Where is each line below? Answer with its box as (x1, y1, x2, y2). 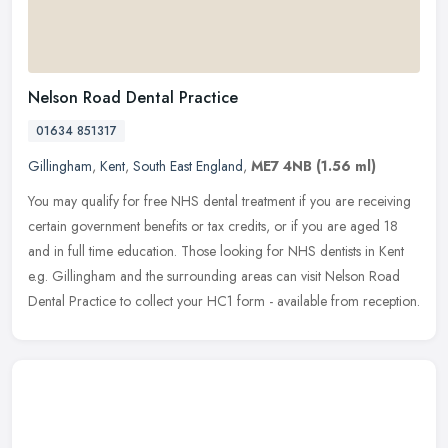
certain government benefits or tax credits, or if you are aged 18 (28, 216, 398, 237)
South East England (133, 156, 243, 177)
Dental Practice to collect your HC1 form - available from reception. (28, 291, 420, 312)
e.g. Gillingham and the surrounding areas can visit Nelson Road (28, 266, 400, 287)
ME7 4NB (251, 156, 312, 177)
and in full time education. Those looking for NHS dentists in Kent (28, 241, 404, 262)
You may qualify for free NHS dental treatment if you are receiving (28, 191, 411, 212)
